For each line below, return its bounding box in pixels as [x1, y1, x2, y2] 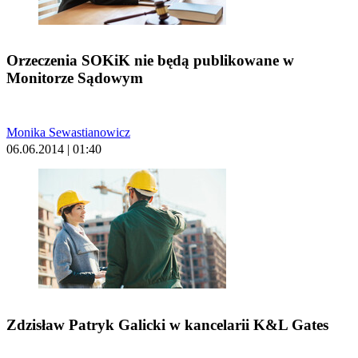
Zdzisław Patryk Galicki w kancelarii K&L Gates [6, 316, 328, 333]
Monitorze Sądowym [6, 70, 143, 87]
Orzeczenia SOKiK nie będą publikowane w [6, 52, 294, 70]
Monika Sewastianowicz [6, 125, 130, 140]
